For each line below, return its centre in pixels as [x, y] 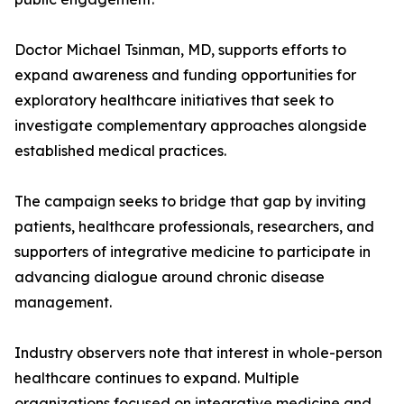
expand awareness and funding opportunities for [185, 75]
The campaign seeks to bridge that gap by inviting [190, 202]
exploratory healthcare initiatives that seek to [174, 101]
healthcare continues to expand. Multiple [157, 378]
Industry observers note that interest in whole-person [198, 353]
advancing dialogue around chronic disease [170, 277]
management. [63, 303]
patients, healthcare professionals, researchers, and [194, 227]
